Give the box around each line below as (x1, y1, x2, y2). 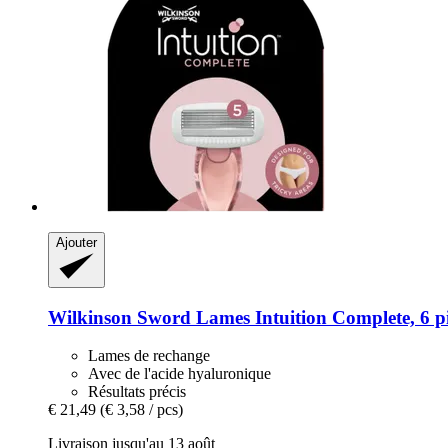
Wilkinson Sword (48, 306, 191, 328)
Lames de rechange (88, 347, 210, 365)
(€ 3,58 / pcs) (100, 401, 183, 419)
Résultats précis (88, 383, 186, 401)
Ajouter (56, 234, 97, 250)
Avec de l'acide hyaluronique (88, 365, 271, 383)
